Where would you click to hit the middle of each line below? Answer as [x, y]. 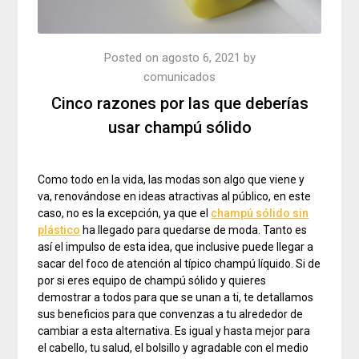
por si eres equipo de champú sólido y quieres [152, 281]
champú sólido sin [260, 214]
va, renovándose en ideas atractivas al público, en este [175, 197]
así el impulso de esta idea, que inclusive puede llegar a [176, 247]
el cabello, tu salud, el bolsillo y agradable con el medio [173, 348]
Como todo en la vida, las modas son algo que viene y [171, 180]
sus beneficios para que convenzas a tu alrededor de [171, 315]
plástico [59, 230]
